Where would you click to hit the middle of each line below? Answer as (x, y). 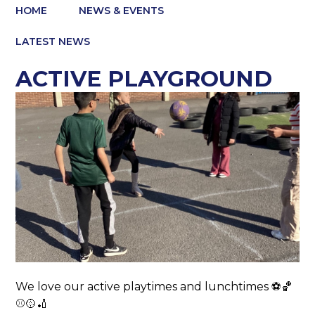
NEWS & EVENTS (122, 10)
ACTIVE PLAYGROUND (144, 79)
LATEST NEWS (53, 41)
